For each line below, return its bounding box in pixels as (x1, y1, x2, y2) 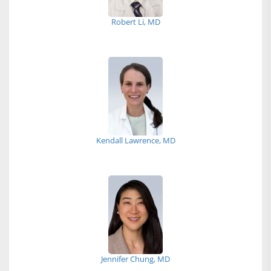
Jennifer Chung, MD (101, 253, 170, 264)
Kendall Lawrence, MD (96, 135, 175, 146)
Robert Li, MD (111, 16, 160, 27)
